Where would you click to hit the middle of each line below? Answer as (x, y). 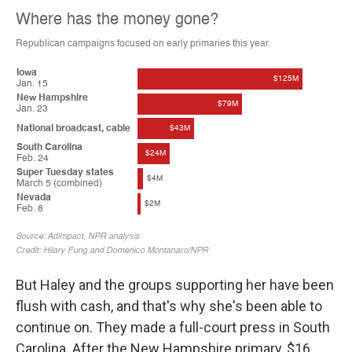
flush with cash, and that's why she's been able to (169, 306)
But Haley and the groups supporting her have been (175, 285)
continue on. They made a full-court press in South (173, 328)
